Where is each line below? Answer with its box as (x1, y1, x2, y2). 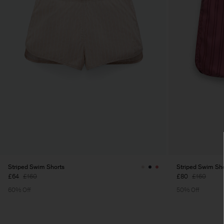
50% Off (176, 185, 199, 193)
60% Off (8, 185, 31, 193)
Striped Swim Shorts (8, 162, 64, 170)
